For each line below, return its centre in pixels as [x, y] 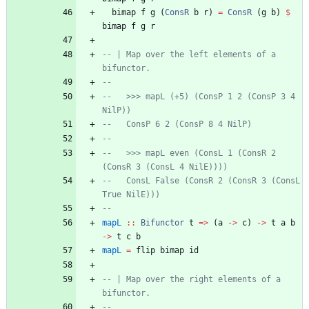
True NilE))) [131, 195]
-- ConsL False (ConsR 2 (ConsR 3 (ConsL [201, 181]
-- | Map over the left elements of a [189, 55]
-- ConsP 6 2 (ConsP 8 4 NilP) [177, 124]
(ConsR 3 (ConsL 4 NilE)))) [165, 167]
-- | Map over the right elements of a [191, 280]
